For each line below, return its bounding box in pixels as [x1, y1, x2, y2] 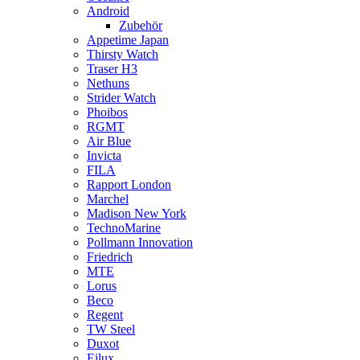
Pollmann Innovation [87, 235, 193, 249]
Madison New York [87, 207, 186, 220]
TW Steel [87, 322, 135, 336]
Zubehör [119, 18, 162, 32]
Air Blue [87, 134, 131, 148]
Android [87, 4, 129, 18]
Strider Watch [87, 91, 156, 104]
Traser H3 [87, 62, 137, 76]
